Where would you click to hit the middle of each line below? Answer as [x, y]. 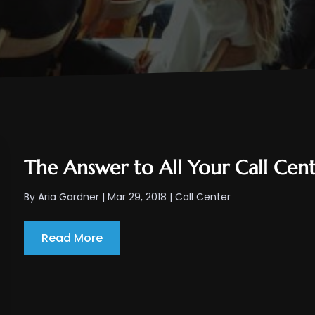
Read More [72, 238]
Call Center [203, 197]
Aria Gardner [69, 197]
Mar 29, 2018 [137, 197]
